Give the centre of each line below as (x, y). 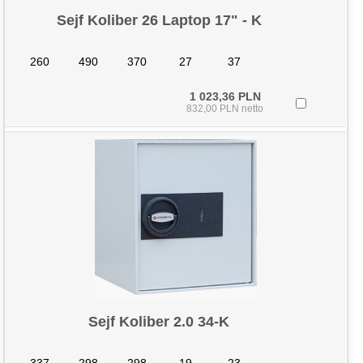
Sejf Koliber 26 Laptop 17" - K (159, 20)
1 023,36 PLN (225, 96)
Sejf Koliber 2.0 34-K (159, 322)
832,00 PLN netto (225, 109)
